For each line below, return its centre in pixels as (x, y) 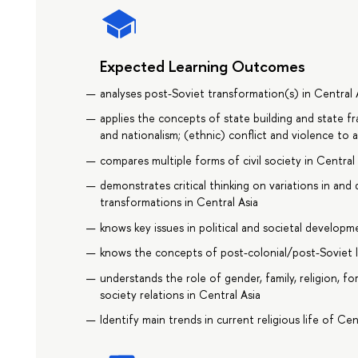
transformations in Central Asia (179, 202)
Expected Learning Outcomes (203, 66)
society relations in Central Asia (181, 294)
